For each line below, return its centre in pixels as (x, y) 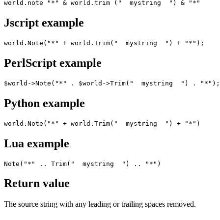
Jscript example (44, 23)
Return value (37, 183)
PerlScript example (53, 63)
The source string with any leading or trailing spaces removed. (100, 204)
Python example (44, 103)
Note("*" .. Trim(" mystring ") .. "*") (82, 164)
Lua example (37, 143)
